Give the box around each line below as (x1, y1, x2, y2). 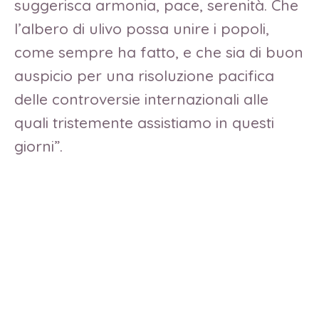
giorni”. (14, 136, 88, 155)
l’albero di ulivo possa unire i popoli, (14, 19, 269, 38)
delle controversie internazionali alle (14, 89, 268, 108)
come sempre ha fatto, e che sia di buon (14, 42, 303, 61)
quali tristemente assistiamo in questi (14, 113, 274, 132)
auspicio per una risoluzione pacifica (14, 66, 274, 85)
